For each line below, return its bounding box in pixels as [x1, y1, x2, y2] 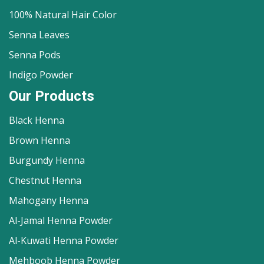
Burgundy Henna [9, 154, 85, 167]
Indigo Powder [9, 68, 73, 81]
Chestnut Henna [9, 174, 81, 187]
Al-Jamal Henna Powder [9, 214, 113, 227]
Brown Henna [9, 134, 70, 147]
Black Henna [9, 114, 64, 127]
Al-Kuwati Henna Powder [9, 234, 118, 247]
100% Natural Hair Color [9, 8, 117, 21]
